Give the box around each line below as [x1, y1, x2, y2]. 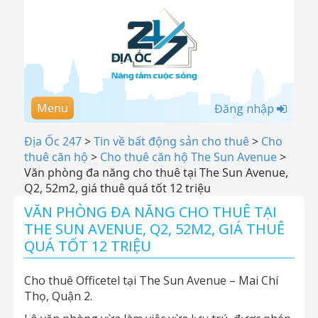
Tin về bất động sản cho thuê [94, 133, 249, 149]
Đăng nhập [214, 101, 277, 116]
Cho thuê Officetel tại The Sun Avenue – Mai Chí [24, 273, 278, 288]
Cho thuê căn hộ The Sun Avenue [100, 149, 277, 165]
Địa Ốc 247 [24, 133, 82, 149]
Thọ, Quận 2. [24, 288, 92, 304]
